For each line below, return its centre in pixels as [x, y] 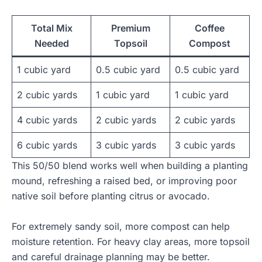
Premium [130, 28]
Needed [51, 44]
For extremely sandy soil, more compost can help [121, 227]
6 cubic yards [47, 145]
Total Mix [51, 28]
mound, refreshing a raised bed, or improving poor [124, 181]
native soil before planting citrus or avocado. [111, 196]
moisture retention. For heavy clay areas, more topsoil [131, 242]
